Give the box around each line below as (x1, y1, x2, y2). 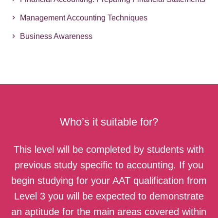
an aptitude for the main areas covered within (11, 206, 207, 217)
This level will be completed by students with (14, 144, 204, 155)
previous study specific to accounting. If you (14, 159, 203, 170)
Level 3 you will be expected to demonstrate (14, 190, 204, 201)
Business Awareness (20, 32, 93, 40)
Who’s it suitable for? (59, 115, 158, 128)
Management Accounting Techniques (20, 13, 148, 22)
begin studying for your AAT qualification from (11, 175, 207, 186)
